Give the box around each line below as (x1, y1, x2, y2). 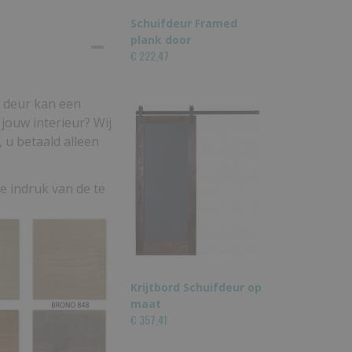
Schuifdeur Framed (130, 16, 237, 31)
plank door (130, 32, 191, 47)
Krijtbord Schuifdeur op (130, 280, 262, 295)
